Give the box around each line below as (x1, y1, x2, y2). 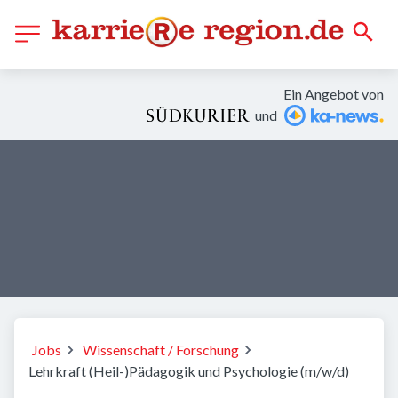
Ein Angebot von (283, 85, 384, 102)
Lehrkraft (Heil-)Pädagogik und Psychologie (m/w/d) (28, 362, 349, 379)
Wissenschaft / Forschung (83, 341, 239, 358)
